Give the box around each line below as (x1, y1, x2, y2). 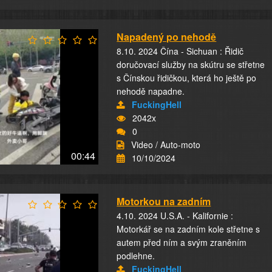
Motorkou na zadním (117, 194, 211, 208)
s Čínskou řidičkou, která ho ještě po (117, 72, 257, 84)
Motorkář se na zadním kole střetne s (117, 223, 260, 235)
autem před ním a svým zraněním (117, 236, 247, 248)
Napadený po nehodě (117, 30, 217, 44)
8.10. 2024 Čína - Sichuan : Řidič (117, 45, 244, 57)
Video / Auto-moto (131, 138, 201, 151)
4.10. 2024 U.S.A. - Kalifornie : (117, 209, 234, 222)
